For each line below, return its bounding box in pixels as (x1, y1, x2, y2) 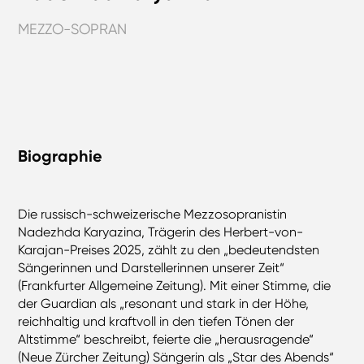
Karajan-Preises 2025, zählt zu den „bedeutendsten (18, 241, 320, 258)
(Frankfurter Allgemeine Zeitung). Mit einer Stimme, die (18, 277, 331, 293)
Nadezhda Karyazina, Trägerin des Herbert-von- (18, 223, 304, 240)
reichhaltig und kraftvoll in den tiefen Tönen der (18, 313, 295, 329)
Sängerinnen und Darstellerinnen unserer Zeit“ (18, 259, 285, 275)
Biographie (18, 145, 103, 166)
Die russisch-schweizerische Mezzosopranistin (18, 206, 288, 222)
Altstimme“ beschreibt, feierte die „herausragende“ (18, 331, 314, 347)
